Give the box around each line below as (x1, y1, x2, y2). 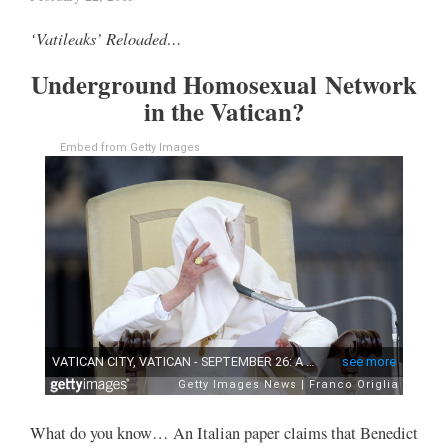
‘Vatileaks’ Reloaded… (30, 27, 182, 50)
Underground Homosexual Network (31, 66, 417, 104)
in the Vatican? (143, 93, 305, 131)
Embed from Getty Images (60, 141, 200, 155)
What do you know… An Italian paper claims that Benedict (30, 422, 418, 445)
